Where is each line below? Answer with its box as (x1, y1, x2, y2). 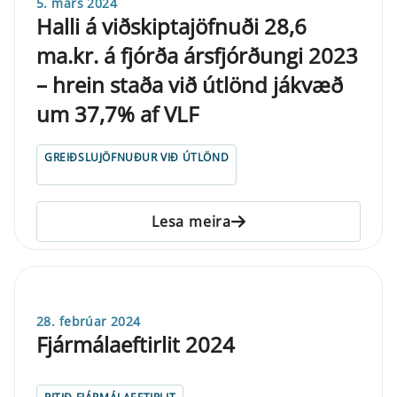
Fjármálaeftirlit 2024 (36, 329, 235, 359)
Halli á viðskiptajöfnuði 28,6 (36, 11, 307, 41)
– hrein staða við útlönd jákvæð (36, 69, 343, 99)
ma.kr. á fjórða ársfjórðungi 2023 (36, 40, 358, 70)
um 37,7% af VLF (36, 98, 198, 128)
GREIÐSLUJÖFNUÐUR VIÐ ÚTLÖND (44, 149, 230, 165)
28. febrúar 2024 (36, 312, 141, 330)
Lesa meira (152, 211, 231, 231)
